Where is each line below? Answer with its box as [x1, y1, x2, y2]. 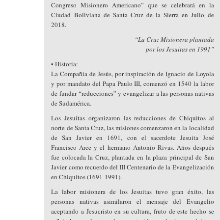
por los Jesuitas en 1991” [145, 45, 214, 54]
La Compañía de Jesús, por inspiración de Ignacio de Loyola [51, 69, 214, 78]
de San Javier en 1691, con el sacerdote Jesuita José [51, 133, 214, 142]
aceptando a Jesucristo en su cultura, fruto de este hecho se [51, 207, 214, 216]
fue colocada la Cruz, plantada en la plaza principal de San [51, 153, 214, 162]
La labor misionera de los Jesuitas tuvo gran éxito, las [51, 187, 214, 196]
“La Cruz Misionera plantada [134, 35, 214, 44]
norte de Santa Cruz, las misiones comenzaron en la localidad [51, 123, 214, 132]
